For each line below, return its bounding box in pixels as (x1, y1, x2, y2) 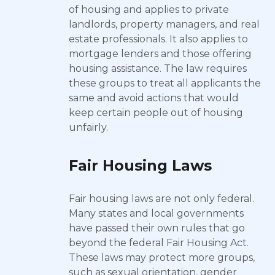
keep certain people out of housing (69, 107, 243, 118)
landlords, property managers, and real (69, 18, 260, 30)
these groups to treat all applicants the (69, 77, 261, 89)
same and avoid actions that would (69, 92, 239, 104)
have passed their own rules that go (69, 222, 245, 234)
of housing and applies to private (69, 4, 229, 15)
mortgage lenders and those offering (69, 48, 252, 60)
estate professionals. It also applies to (69, 33, 248, 45)
